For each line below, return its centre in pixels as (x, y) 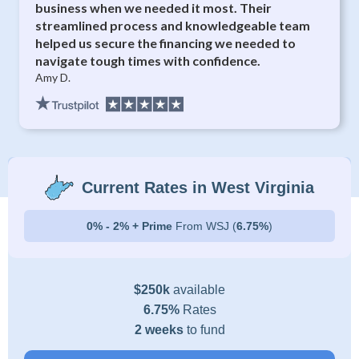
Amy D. (53, 77)
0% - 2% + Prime (131, 226)
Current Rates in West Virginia (198, 188)
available (198, 290)
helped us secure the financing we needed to (166, 43)
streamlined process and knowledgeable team (173, 25)
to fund (206, 330)
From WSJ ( (206, 226)
